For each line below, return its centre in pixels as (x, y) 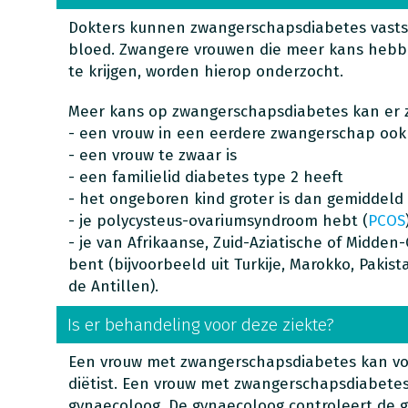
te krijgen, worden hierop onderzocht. (205, 71)
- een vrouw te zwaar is (152, 155)
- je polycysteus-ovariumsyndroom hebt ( (218, 221)
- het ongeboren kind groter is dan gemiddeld (235, 199)
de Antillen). (113, 286)
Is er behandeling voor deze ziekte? (200, 325)
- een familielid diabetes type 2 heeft (205, 177)
